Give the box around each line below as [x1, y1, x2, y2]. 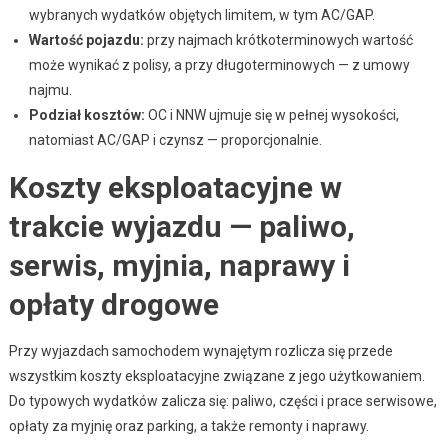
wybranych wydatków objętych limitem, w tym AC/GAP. [28, 6, 375, 23]
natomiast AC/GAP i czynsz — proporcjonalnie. [28, 131, 322, 148]
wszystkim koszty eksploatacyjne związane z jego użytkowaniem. [8, 367, 425, 384]
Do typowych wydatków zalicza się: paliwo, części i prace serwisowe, [8, 392, 437, 409]
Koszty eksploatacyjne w [8, 169, 342, 205]
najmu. [28, 81, 72, 98]
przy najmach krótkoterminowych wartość [143, 31, 413, 48]
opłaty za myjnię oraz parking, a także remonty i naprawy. [8, 417, 369, 434]
